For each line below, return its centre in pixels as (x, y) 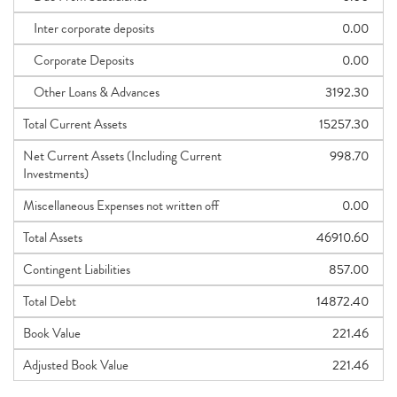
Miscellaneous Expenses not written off (121, 206)
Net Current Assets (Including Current (122, 156)
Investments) (56, 174)
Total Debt (50, 301)
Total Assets (53, 237)
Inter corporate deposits (89, 28)
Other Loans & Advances (91, 92)
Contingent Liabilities (77, 269)
